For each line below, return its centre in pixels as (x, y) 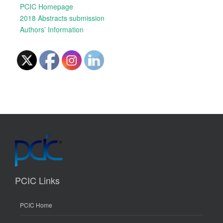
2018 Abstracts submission (62, 18)
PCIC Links (37, 180)
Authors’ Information (52, 29)
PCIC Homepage (47, 6)
